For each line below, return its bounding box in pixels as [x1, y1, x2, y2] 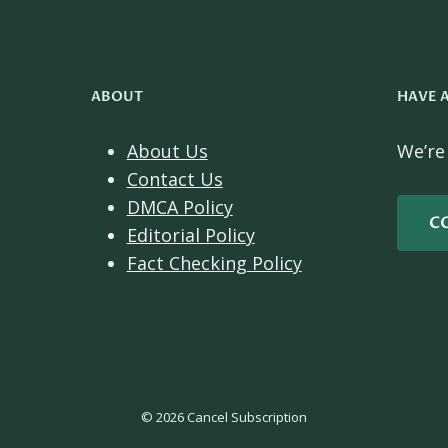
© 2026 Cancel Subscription [141, 408, 307, 426]
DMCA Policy [126, 195, 233, 219]
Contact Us [126, 167, 223, 191]
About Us [126, 139, 208, 163]
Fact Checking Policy [126, 251, 302, 275]
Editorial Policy [126, 223, 255, 247]
